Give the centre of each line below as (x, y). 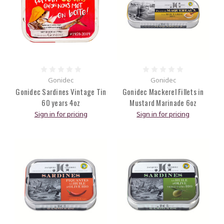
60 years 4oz (61, 103)
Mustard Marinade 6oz (163, 103)
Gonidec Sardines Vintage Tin (61, 92)
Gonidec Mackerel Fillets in (163, 92)
